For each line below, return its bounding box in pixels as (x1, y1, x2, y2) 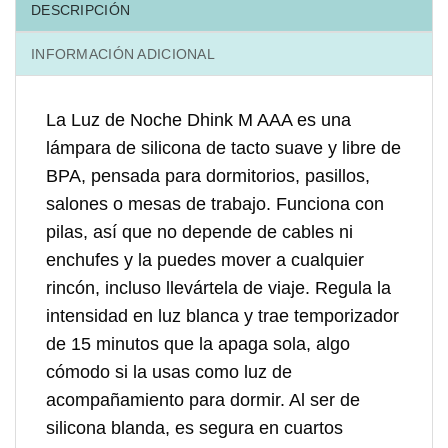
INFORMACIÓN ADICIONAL (31, 45, 215, 62)
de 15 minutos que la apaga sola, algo (46, 333, 350, 354)
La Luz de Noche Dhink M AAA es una (46, 109, 351, 130)
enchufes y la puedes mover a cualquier (46, 249, 364, 270)
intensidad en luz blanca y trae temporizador (46, 305, 399, 326)
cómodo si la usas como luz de (46, 361, 292, 382)
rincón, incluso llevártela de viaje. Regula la (46, 277, 391, 298)
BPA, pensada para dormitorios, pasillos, (46, 165, 370, 186)
